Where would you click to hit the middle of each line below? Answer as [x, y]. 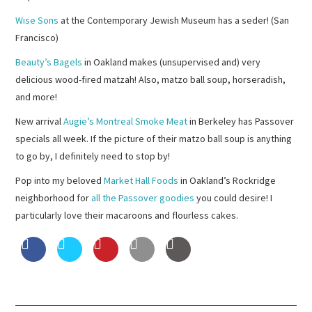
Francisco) [37, 37]
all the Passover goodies [143, 197]
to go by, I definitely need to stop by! [93, 156]
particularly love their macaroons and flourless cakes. [127, 215]
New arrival [40, 121]
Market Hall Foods [141, 180]
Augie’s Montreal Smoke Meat [126, 121]
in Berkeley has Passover [241, 121]
